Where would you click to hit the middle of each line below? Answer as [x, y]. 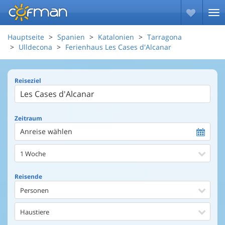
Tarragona [164, 37]
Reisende [28, 177]
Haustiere [35, 212]
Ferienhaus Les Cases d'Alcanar [118, 47]
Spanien [71, 37]
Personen [34, 190]
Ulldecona [35, 47]
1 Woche [33, 154]
